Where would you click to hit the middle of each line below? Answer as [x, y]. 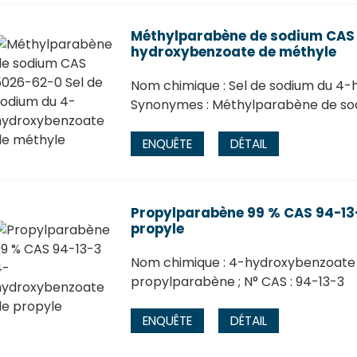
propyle [157, 228]
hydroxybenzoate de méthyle [233, 52]
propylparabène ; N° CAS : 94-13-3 [237, 281]
